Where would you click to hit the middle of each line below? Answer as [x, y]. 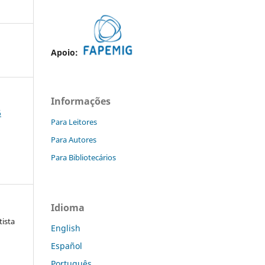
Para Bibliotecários [83, 158]
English [66, 228]
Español [67, 245]
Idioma [68, 208]
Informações [81, 101]
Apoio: [66, 53]
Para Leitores [74, 122]
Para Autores [74, 140]
